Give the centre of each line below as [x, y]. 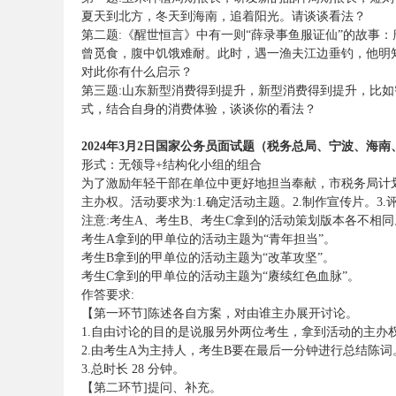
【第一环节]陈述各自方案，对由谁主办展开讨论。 [220, 313]
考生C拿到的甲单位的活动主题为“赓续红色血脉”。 [221, 276]
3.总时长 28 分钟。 [133, 369]
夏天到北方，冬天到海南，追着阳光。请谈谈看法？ [224, 16]
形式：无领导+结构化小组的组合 [171, 165]
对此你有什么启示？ [137, 72]
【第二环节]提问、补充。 [152, 388]
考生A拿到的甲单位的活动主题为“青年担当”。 [209, 239]
